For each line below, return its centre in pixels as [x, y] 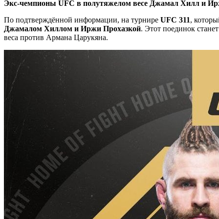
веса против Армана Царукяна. [56, 37]
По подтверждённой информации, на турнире [82, 20]
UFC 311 [175, 20]
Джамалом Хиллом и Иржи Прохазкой [72, 28]
